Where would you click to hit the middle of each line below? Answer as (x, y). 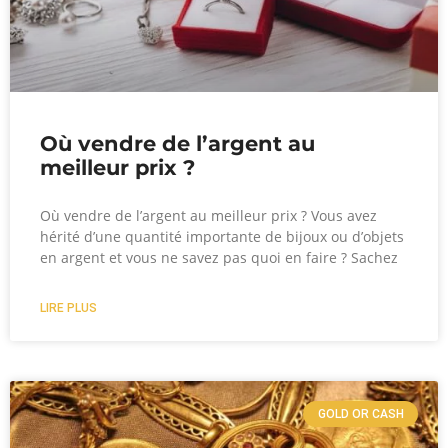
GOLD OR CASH (360, 413)
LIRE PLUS (68, 307)
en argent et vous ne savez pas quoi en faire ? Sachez (219, 257)
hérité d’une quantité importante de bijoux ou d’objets (222, 236)
